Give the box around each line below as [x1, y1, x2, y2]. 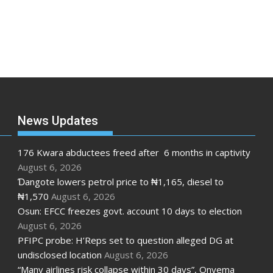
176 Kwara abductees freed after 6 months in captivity [17, 146, 250, 159]
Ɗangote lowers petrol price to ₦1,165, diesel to [17, 175, 224, 188]
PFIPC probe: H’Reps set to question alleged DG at [17, 234, 233, 247]
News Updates [17, 113, 98, 129]
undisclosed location [17, 249, 102, 261]
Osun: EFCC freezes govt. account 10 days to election [17, 205, 242, 218]
